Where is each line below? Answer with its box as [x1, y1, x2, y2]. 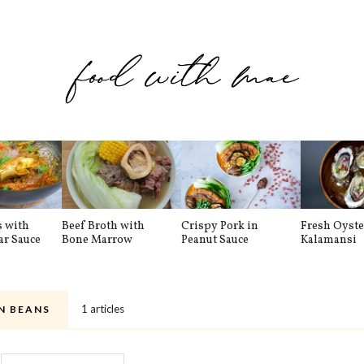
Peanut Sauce [181, 232, 249, 248]
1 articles [81, 301, 124, 315]
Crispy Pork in [181, 218, 258, 234]
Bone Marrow [62, 232, 132, 248]
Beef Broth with [62, 218, 145, 234]
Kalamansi [301, 232, 357, 248]
